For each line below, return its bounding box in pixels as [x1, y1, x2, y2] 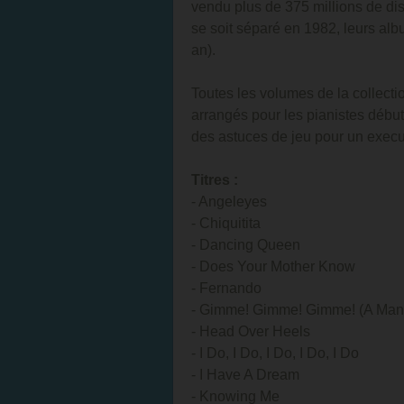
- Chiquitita [191, 216, 261, 231]
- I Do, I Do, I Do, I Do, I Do [191, 345, 359, 361]
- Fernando [191, 280, 262, 296]
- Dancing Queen [191, 237, 300, 252]
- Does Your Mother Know [191, 259, 355, 274]
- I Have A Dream [191, 367, 299, 382]
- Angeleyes [191, 194, 267, 209]
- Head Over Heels [191, 324, 310, 339]
